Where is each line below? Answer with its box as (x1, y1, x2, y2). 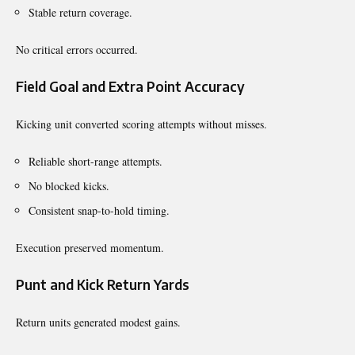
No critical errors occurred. (16, 41, 138, 57)
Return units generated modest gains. (16, 314, 181, 330)
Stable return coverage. (29, 4, 132, 20)
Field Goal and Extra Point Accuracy (16, 77, 245, 95)
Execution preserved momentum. (16, 239, 164, 255)
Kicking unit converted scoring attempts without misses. (16, 116, 267, 132)
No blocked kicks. (29, 177, 109, 193)
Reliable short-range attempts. (29, 153, 162, 169)
